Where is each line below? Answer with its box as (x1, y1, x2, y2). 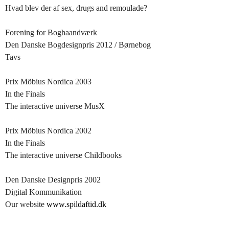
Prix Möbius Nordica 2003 (5, 77, 91, 86)
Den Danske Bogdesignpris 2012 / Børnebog (5, 40, 151, 49)
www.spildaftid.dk (47, 200, 106, 209)
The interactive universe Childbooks (5, 151, 122, 159)
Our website (5, 200, 47, 209)
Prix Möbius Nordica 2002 (5, 126, 91, 135)
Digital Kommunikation (5, 188, 82, 196)
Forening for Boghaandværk (5, 28, 97, 37)
